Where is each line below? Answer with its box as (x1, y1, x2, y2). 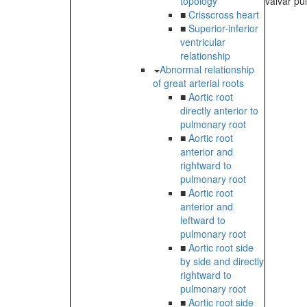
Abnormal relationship (160, 62, 254, 77)
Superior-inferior (188, 21, 258, 36)
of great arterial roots (153, 76, 244, 90)
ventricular (180, 35, 225, 49)
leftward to (180, 213, 225, 228)
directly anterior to (180, 103, 258, 118)
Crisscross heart (188, 8, 259, 22)
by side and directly (180, 254, 264, 269)
